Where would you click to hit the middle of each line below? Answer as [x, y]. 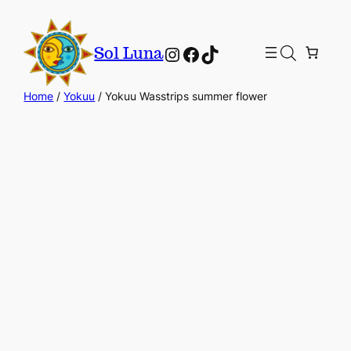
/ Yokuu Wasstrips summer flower [181, 96]
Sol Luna [129, 54]
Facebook [225, 53]
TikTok [229, 53]
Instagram [208, 53]
